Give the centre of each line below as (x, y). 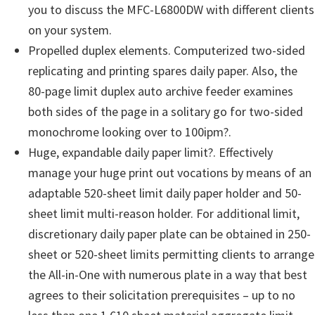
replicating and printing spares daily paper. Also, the (163, 71)
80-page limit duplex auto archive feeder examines (161, 91)
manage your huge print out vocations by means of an (170, 173)
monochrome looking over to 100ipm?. (130, 132)
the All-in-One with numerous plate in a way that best (168, 275)
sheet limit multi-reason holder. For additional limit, (164, 213)
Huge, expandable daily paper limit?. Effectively (150, 152)
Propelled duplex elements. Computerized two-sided (167, 50)
